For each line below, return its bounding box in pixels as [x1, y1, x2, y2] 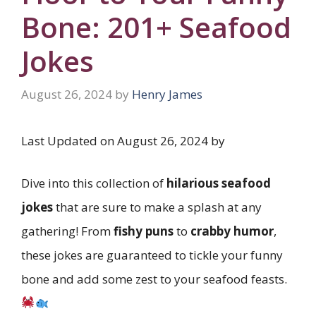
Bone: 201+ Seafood [21, 7, 291, 47]
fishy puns [114, 222, 174, 239]
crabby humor [190, 222, 274, 239]
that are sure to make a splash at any [53, 198, 262, 215]
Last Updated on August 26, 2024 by [21, 133, 225, 150]
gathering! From [21, 222, 114, 239]
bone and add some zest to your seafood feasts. [21, 270, 287, 287]
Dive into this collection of [21, 174, 166, 191]
